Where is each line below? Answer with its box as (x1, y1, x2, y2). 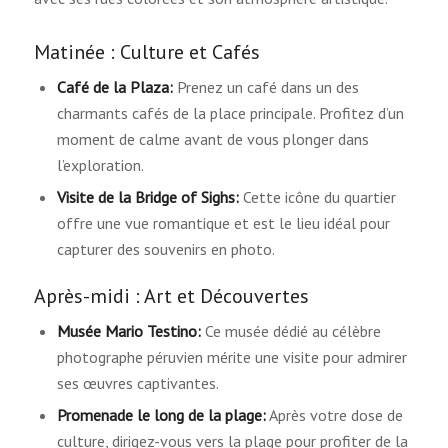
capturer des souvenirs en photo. (56, 239, 275, 260)
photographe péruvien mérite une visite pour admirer (56, 347, 407, 368)
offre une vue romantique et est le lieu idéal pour (56, 213, 390, 234)
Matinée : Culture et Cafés (33, 39, 260, 66)
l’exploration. (56, 155, 144, 176)
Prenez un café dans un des (172, 77, 359, 98)
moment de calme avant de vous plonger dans (56, 129, 369, 150)
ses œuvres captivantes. (56, 373, 219, 394)
